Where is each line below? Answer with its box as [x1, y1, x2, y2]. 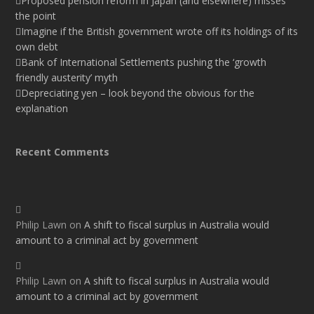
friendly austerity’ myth [15, 71, 118, 85]
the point [15, 9, 57, 23]
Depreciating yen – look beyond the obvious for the [21, 86, 255, 100]
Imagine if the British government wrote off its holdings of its [21, 25, 299, 39]
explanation [15, 102, 69, 116]
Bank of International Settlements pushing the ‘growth [21, 55, 267, 69]
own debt [15, 40, 59, 54]
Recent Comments [15, 145, 110, 159]
